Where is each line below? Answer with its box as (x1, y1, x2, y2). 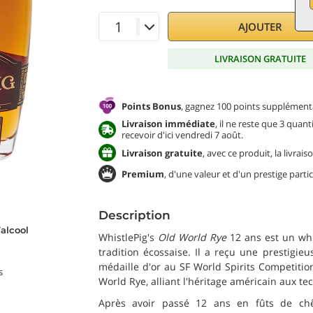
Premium (122, 167, 164, 180)
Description (99, 208, 170, 222)
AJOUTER (238, 20, 282, 34)
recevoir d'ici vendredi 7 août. (122, 129, 243, 141)
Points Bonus (122, 99, 181, 112)
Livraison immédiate (122, 117, 215, 130)
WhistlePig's (99, 231, 158, 244)
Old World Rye (157, 231, 226, 244)
